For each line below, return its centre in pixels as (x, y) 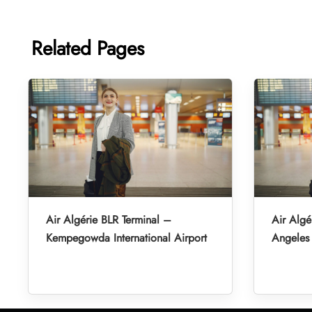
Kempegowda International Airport (126, 237)
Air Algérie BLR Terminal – (109, 219)
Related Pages (88, 48)
